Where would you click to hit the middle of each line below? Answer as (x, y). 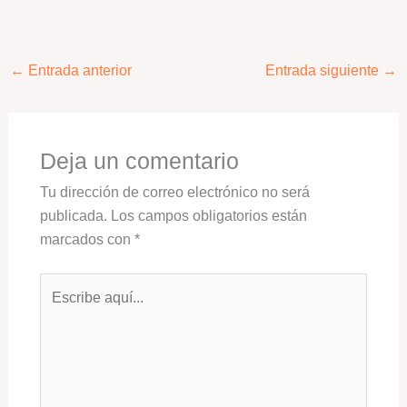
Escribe (63, 284)
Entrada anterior (78, 71)
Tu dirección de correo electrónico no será (174, 191)
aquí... (58, 308)
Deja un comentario (139, 160)
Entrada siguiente (324, 71)
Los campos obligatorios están (208, 215)
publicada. (73, 215)
